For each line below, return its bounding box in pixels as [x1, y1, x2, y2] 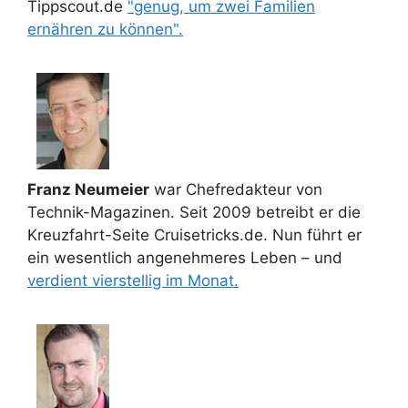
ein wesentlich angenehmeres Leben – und [27, 249, 342, 267]
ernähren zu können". [27, 20, 183, 38]
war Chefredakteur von [149, 180, 322, 199]
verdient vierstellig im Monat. [27, 271, 239, 290]
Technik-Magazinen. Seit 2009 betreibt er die [27, 203, 361, 221]
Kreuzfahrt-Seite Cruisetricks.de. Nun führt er [27, 226, 362, 244]
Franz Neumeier [27, 180, 149, 199]
